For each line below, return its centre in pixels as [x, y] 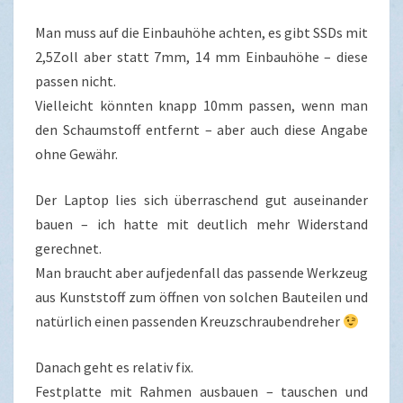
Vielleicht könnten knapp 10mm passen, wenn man [201, 105]
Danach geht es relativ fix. [114, 367]
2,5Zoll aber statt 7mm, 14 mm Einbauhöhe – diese [201, 57]
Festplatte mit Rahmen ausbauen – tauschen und [201, 391]
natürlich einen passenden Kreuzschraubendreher [189, 321]
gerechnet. [68, 248]
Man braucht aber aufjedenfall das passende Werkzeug [201, 273]
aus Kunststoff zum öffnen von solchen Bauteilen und [201, 297]
